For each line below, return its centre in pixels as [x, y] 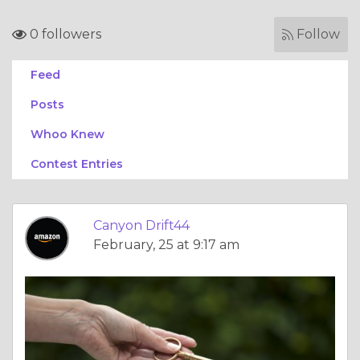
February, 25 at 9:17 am [166, 245]
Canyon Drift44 [141, 225]
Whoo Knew [67, 134]
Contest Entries [77, 164]
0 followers [64, 34]
